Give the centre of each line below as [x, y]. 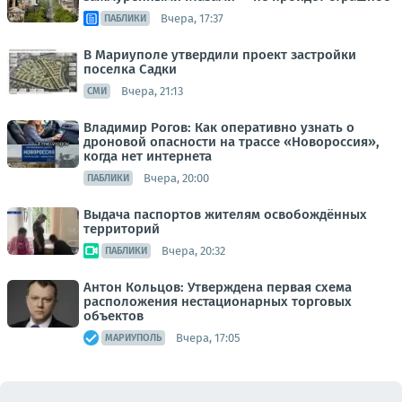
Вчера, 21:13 [152, 91]
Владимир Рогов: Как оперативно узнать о [219, 128]
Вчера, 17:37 [192, 18]
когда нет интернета [148, 157]
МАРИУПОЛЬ [133, 338]
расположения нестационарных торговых [218, 302]
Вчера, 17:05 [208, 337]
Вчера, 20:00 [176, 178]
